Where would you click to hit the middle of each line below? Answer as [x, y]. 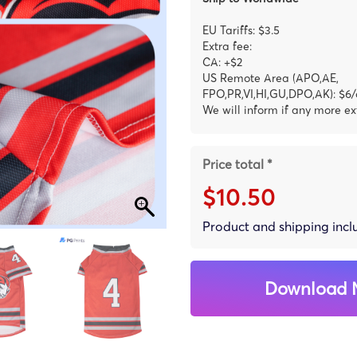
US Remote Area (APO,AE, [271, 78]
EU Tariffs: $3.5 [241, 30]
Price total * [237, 164]
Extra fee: [227, 46]
